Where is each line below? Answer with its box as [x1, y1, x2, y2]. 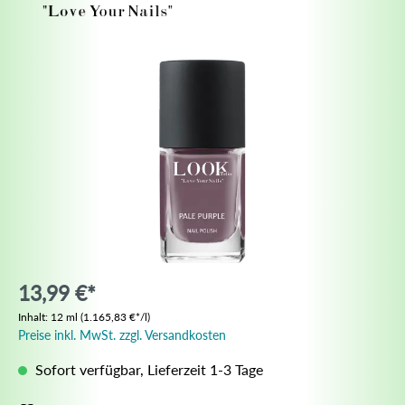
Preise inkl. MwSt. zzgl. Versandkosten [18, 326, 226, 343]
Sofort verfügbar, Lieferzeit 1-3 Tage [32, 360, 263, 378]
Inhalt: [18, 309, 51, 324]
